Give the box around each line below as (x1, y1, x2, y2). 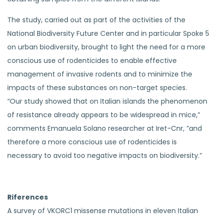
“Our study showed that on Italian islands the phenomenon (7, 96, 207, 106)
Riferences (7, 192, 48, 202)
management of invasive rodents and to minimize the (7, 69, 192, 79)
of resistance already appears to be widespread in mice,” (7, 109, 200, 120)
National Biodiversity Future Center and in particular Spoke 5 (7, 28, 209, 38)
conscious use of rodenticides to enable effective (7, 55, 177, 65)
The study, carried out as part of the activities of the (7, 15, 186, 25)
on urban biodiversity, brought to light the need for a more (7, 42, 205, 52)
